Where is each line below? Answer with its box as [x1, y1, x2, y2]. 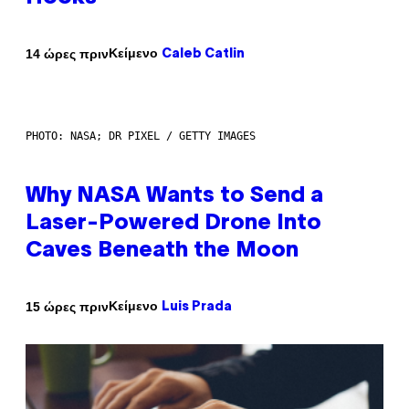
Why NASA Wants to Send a [26, 186, 323, 207]
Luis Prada [162, 301, 232, 314]
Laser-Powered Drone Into [26, 214, 321, 235]
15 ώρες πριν [26, 299, 109, 314]
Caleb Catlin [162, 48, 245, 61]
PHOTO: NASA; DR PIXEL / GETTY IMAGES [26, 130, 256, 143]
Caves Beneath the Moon [26, 241, 299, 262]
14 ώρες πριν [26, 46, 109, 61]
